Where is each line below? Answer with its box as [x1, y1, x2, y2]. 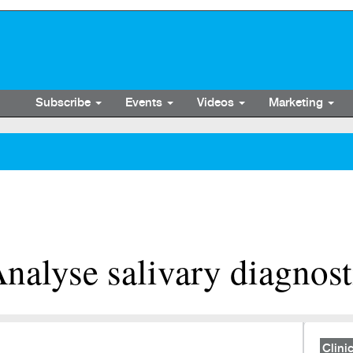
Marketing [269, 96, 326, 110]
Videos [197, 96, 237, 110]
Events [125, 96, 165, 110]
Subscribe [35, 96, 94, 110]
